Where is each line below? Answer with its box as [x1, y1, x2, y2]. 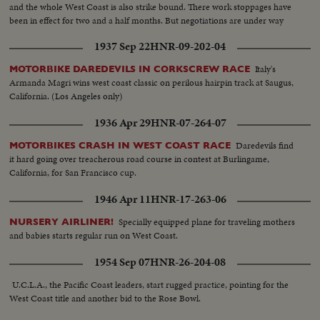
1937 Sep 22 [94, 38, 150, 54]
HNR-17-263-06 [150, 191, 226, 207]
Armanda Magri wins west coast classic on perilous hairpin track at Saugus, [9, 75, 294, 89]
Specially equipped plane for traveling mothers [119, 214, 296, 229]
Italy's [255, 61, 276, 76]
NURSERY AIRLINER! [9, 216, 114, 227]
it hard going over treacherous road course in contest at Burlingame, [9, 151, 270, 166]
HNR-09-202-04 [150, 38, 226, 54]
